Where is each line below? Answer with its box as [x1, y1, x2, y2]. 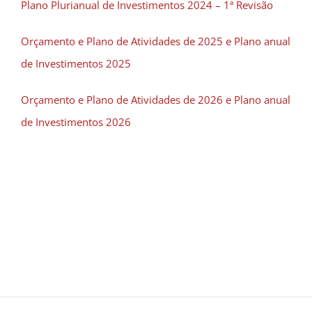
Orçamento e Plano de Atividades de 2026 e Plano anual [21, 93, 290, 107]
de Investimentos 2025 [21, 56, 131, 70]
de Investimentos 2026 [21, 115, 131, 129]
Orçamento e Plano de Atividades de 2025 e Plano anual [21, 34, 290, 48]
